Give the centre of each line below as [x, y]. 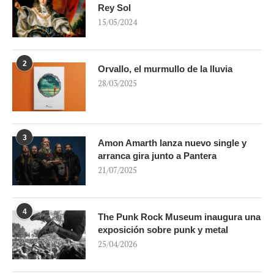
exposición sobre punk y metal [163, 230]
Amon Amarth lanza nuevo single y [172, 143]
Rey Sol [114, 8]
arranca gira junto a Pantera [157, 156]
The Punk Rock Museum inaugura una [179, 217]
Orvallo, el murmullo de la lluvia [165, 69]
